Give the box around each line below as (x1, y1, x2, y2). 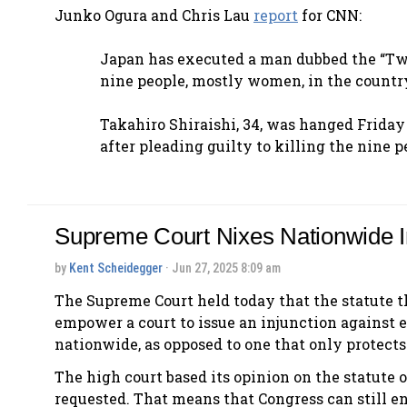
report (253, 5, 298, 25)
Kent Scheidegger (69, 260, 163, 275)
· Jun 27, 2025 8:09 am (163, 260, 281, 275)
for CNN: (298, 5, 362, 25)
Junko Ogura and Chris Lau (55, 5, 253, 25)
